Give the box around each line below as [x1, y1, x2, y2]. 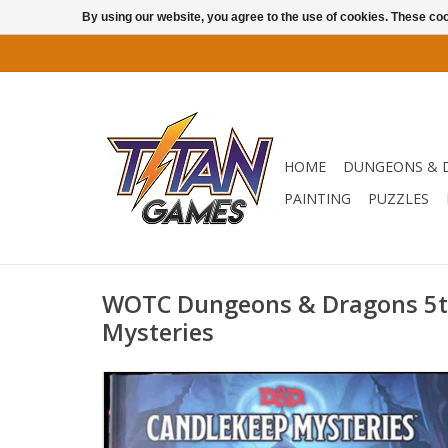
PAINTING [284, 189, 351, 208]
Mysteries [102, 316, 214, 349]
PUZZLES [368, 189, 429, 208]
